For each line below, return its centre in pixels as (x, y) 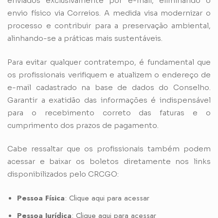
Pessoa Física (41, 198)
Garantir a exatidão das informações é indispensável (109, 100)
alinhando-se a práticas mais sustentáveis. (85, 38)
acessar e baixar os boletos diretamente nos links (109, 162)
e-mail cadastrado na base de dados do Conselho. (109, 87)
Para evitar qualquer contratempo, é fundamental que (109, 62)
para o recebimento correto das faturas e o (109, 112)
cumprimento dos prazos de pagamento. (84, 125)
